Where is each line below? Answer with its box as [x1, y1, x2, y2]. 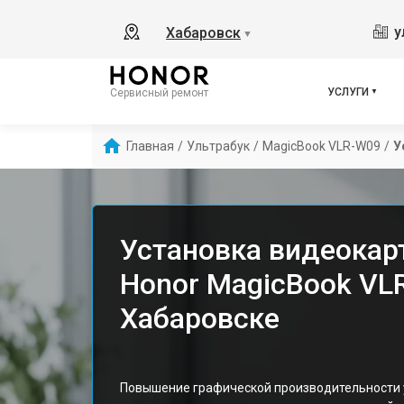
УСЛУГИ [327, 85, 369, 98]
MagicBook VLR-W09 [262, 139, 381, 153]
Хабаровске [120, 301, 280, 335]
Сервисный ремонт [110, 86, 208, 99]
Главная [126, 139, 174, 153]
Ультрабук [187, 139, 250, 153]
